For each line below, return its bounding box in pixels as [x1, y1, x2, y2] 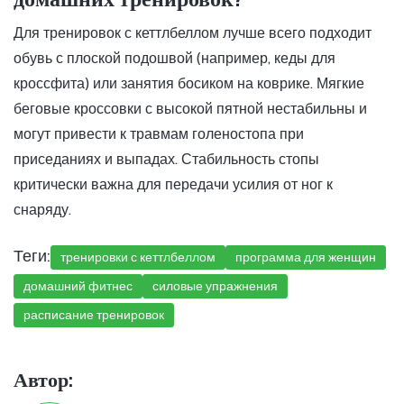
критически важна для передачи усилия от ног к [14, 176, 333, 194]
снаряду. [14, 201, 71, 219]
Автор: [14, 368, 73, 393]
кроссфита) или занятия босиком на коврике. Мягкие [14, 75, 364, 93]
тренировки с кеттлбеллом [60, 249, 216, 266]
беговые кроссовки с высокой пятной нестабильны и [14, 100, 367, 118]
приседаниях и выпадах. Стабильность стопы [14, 151, 319, 169]
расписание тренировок [23, 307, 164, 324]
